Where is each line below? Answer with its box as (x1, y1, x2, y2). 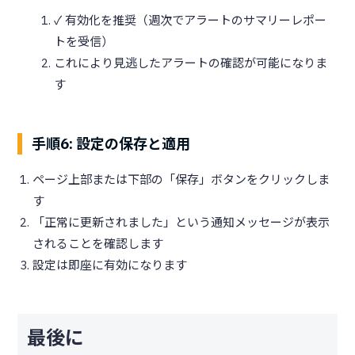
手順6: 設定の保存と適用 (31, 135, 190, 154)
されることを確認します (32, 236, 163, 252)
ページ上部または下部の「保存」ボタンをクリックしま (32, 172, 330, 188)
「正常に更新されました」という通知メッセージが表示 (32, 215, 330, 231)
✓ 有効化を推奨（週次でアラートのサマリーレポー (54, 13, 326, 29)
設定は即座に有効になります (32, 258, 187, 273)
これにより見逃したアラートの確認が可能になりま (54, 55, 327, 71)
